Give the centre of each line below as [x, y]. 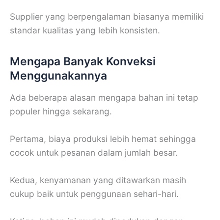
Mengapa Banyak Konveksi [83, 61]
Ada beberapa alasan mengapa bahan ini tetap [104, 98]
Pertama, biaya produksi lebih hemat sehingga [103, 139]
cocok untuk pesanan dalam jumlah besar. [94, 153]
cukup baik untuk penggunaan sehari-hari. [94, 193]
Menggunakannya [58, 75]
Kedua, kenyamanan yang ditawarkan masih [98, 180]
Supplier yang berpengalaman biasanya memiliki [107, 17]
